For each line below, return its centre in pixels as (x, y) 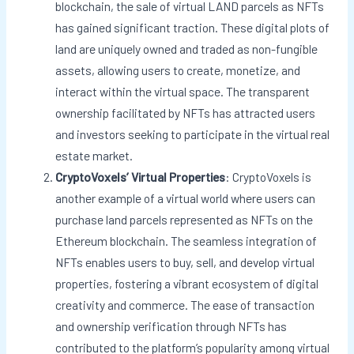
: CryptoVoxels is (269, 177)
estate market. (94, 156)
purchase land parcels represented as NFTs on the (185, 220)
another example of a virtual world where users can (186, 198)
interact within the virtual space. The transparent (183, 92)
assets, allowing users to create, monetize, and (178, 70)
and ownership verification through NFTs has (171, 326)
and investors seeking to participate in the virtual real (193, 134)
